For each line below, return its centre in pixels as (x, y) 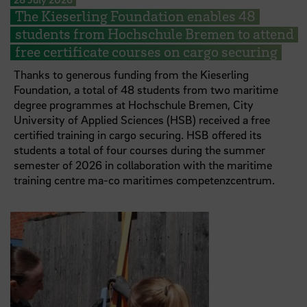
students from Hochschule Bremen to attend (154, 34)
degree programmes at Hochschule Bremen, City (134, 105)
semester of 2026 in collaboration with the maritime (143, 165)
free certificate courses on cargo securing (146, 52)
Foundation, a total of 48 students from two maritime (146, 90)
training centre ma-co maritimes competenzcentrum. (145, 180)
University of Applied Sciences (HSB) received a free (142, 120)
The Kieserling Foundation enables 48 (135, 16)
